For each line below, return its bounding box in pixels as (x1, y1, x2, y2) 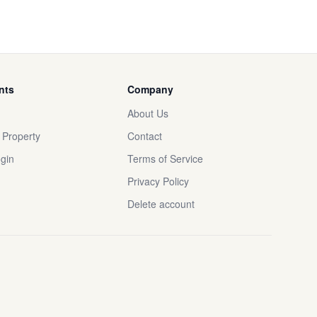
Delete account (127, 197, 195, 211)
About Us (127, 106, 168, 120)
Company (127, 82, 173, 96)
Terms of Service (127, 151, 203, 166)
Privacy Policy (127, 174, 189, 188)
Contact (127, 129, 162, 143)
